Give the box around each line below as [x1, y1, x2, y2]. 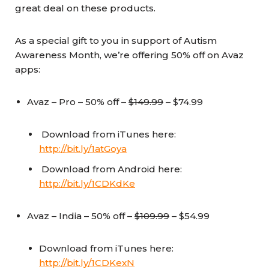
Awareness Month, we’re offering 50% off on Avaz [15, 49, 244, 61]
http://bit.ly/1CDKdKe [39, 178, 135, 189]
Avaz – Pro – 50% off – [27, 96, 128, 107]
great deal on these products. [15, 2, 156, 14]
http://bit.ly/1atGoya [39, 143, 127, 154]
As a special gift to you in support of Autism [15, 35, 217, 46]
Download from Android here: [39, 163, 182, 175]
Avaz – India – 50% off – [27, 210, 134, 222]
